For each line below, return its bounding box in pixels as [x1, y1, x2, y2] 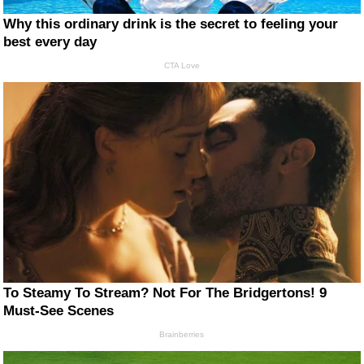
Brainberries [159, 330, 205, 340]
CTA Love [163, 61, 200, 71]
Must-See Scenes [3, 303, 115, 319]
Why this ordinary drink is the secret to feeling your [3, 16, 339, 32]
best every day [3, 34, 97, 50]
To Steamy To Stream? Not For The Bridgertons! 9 [3, 285, 327, 301]
